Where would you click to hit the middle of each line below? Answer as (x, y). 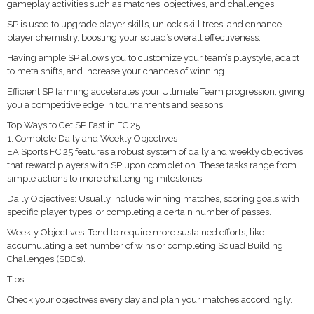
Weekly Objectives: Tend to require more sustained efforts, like (136, 232)
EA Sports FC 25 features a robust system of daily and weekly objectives (155, 152)
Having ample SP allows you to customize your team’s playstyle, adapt (153, 58)
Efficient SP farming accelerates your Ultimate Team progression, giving (156, 91)
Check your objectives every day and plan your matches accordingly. (150, 300)
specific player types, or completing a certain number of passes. (139, 212)
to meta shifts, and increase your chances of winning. (117, 71)
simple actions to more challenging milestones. (105, 178)
